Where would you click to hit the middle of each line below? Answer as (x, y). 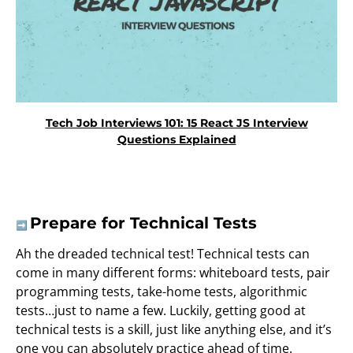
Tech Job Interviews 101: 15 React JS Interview (176, 123)
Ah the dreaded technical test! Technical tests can (163, 253)
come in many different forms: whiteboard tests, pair (173, 272)
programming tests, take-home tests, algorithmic (162, 291)
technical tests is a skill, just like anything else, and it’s (174, 329)
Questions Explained (176, 139)
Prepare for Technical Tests (143, 223)
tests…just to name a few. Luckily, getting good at (161, 310)
